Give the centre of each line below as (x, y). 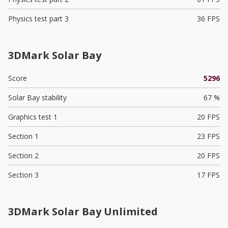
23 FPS (208, 136)
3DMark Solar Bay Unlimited (83, 211)
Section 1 (23, 136)
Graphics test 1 (33, 117)
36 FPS (208, 18)
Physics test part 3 (38, 18)
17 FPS (208, 175)
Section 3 (23, 175)
